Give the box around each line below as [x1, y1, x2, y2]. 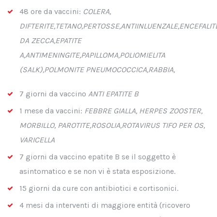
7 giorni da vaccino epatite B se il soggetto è [19, 152, 176, 161]
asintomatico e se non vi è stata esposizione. [19, 167, 175, 176]
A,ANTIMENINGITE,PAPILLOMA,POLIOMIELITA [19, 50, 165, 60]
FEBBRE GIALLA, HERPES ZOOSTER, [84, 106, 202, 115]
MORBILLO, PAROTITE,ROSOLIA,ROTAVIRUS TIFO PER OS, [19, 121, 205, 130]
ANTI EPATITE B [88, 89, 139, 98]
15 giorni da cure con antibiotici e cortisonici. [19, 184, 178, 193]
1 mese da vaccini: [19, 106, 84, 115]
